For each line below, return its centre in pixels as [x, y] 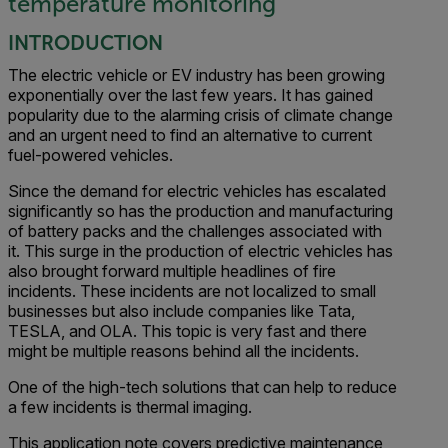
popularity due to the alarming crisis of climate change [200, 115]
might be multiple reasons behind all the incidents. [183, 351]
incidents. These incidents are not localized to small [192, 291]
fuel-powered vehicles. [90, 155]
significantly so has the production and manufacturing [200, 211]
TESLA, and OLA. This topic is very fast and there [187, 331]
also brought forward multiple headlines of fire [172, 271]
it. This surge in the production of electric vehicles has [200, 251]
